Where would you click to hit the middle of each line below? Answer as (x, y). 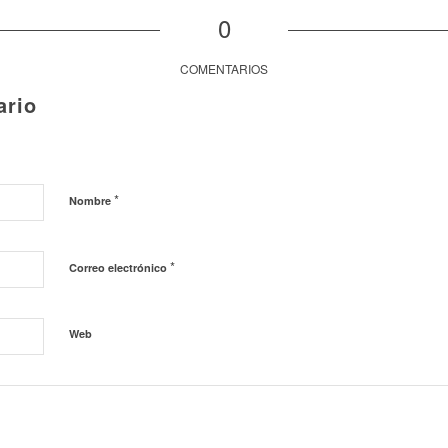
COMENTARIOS (224, 69)
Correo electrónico (119, 268)
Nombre (91, 201)
